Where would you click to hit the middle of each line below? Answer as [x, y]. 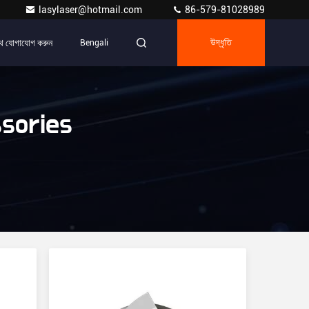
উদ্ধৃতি [221, 43]
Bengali [94, 43]
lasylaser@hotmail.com [91, 10]
